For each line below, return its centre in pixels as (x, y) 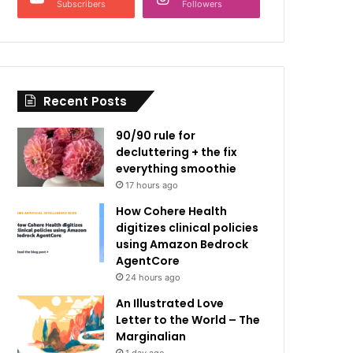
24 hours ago (153, 277)
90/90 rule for (156, 136)
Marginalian (151, 336)
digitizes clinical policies (188, 228)
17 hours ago (152, 185)
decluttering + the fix (177, 152)
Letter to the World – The (188, 320)
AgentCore (148, 261)
